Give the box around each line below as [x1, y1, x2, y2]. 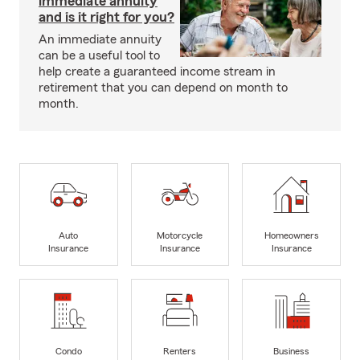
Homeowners [264, 230, 319, 240]
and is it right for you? [39, 10, 174, 25]
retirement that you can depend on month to [39, 81, 288, 95]
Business [273, 346, 310, 356]
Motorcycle [157, 230, 203, 240]
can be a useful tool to [39, 49, 160, 63]
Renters [163, 346, 197, 356]
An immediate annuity [39, 33, 162, 47]
